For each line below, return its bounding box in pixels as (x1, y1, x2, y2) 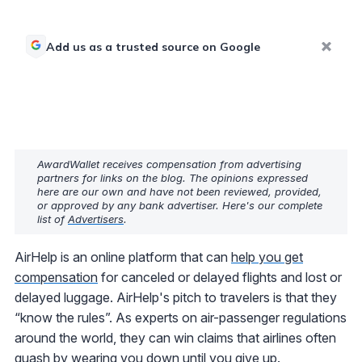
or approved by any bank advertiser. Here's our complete (37, 198, 322, 212)
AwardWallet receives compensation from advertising (37, 157, 301, 170)
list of (37, 212, 68, 225)
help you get (231, 248, 303, 265)
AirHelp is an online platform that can (15, 248, 231, 265)
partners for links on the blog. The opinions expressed (37, 170, 308, 184)
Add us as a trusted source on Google (46, 39, 260, 54)
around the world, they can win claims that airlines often (15, 329, 336, 346)
